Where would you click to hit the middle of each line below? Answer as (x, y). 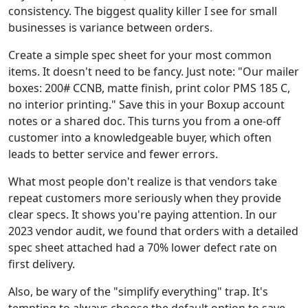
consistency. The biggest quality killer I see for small (143, 11)
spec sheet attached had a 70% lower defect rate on (143, 247)
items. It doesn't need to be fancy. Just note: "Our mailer (154, 71)
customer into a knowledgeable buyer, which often (140, 137)
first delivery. (42, 264)
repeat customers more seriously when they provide (145, 198)
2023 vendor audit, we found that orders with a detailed (153, 231)
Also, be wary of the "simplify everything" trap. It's (138, 291)
